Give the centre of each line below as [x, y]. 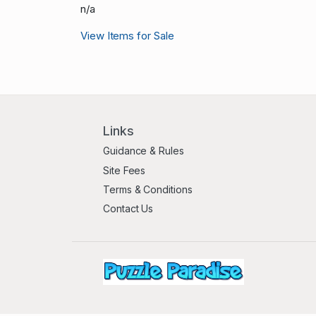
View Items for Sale [127, 36]
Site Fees [124, 170]
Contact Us [128, 209]
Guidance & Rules [144, 151]
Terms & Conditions [148, 190]
